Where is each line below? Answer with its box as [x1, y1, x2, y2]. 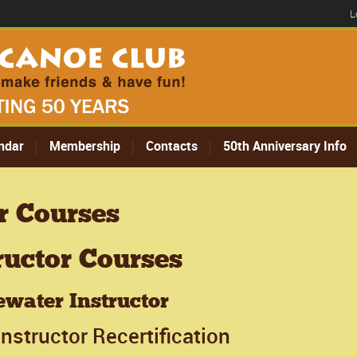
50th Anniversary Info [223, 137, 347, 155]
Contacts [146, 137, 198, 155]
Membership [49, 137, 120, 155]
